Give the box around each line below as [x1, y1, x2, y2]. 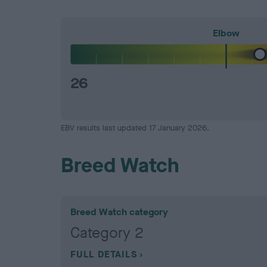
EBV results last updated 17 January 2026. [61, 123, 209, 133]
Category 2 [70, 223, 144, 243]
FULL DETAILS [70, 248, 137, 261]
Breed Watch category [70, 206, 168, 219]
